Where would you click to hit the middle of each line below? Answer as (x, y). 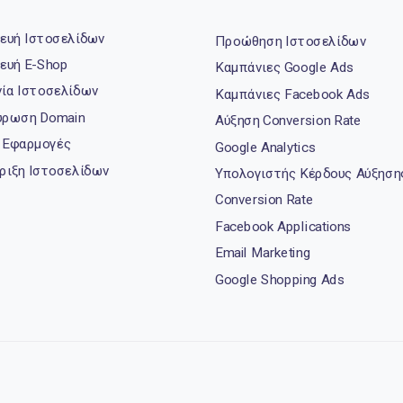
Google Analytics (266, 147)
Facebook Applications (283, 226)
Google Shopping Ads (280, 279)
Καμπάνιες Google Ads (285, 67)
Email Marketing (263, 253)
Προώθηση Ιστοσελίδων (291, 41)
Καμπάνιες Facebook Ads (293, 94)
